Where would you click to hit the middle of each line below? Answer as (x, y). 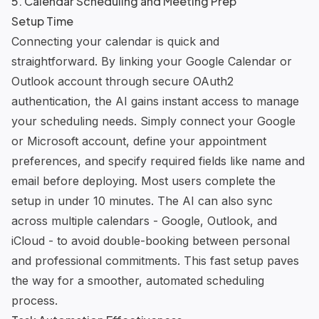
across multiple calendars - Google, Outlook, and (144, 220)
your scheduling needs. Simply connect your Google (153, 121)
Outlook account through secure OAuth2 (122, 81)
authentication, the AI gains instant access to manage (155, 101)
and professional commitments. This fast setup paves (155, 260)
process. (35, 300)
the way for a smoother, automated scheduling (138, 280)
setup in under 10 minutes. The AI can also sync (142, 200)
